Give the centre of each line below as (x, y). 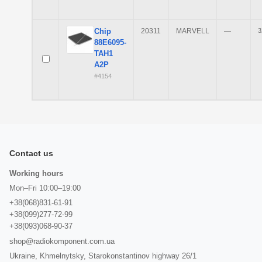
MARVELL (192, 31)
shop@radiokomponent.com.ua (62, 241)
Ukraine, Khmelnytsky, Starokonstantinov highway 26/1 (103, 256)
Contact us (31, 153)
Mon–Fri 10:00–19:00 (45, 188)
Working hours (36, 173)
